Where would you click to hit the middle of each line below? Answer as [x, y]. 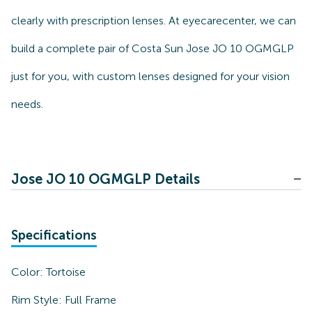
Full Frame [91, 300]
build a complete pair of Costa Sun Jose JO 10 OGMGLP [153, 48]
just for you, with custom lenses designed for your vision [150, 76]
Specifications [54, 235]
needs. [27, 104]
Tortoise [66, 272]
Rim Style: [38, 300]
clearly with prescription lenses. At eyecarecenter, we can [154, 21]
